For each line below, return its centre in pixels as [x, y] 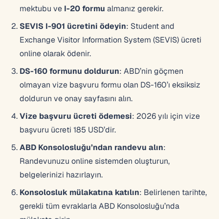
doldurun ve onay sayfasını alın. [76, 98]
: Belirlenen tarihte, [173, 192]
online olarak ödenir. [55, 53]
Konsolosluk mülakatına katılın [79, 192]
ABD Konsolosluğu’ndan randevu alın [91, 147]
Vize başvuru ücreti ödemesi [76, 116]
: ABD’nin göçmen [151, 71]
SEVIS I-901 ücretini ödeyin [73, 26]
